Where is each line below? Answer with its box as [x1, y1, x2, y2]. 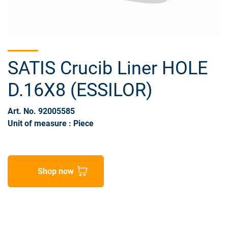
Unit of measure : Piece [8, 119, 94, 129]
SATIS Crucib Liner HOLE [8, 58, 208, 79]
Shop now [38, 166, 74, 176]
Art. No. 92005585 [8, 106, 75, 117]
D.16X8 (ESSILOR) [8, 79, 153, 101]
